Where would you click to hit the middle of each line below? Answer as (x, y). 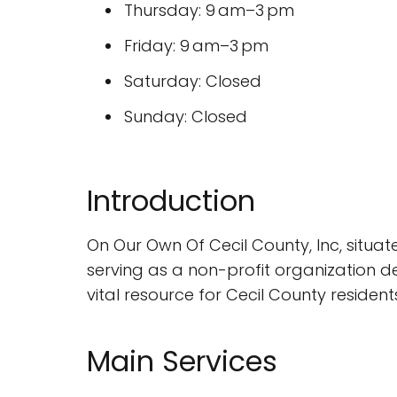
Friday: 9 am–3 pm (196, 46)
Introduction (171, 201)
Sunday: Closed (186, 117)
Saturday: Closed (193, 81)
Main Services (182, 361)
